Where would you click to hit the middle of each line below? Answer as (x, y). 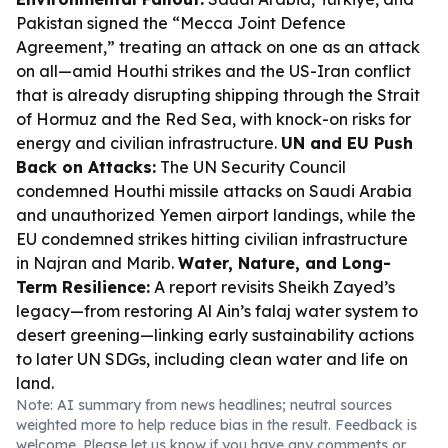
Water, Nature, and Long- (284, 263)
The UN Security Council (251, 167)
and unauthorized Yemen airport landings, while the (216, 215)
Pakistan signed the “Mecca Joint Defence (181, 23)
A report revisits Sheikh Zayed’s (272, 287)
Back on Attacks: (86, 167)
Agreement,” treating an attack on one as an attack (218, 47)
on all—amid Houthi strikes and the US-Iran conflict (213, 71)
